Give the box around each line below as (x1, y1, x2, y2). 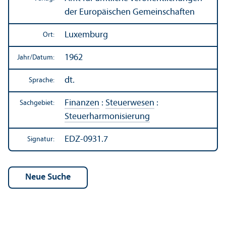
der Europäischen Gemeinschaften (65, 7, 195, 17)
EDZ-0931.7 (65, 134, 108, 144)
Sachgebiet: (20, 99, 54, 107)
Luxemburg (65, 30, 108, 40)
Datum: (32, 53, 54, 62)
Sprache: (29, 76, 54, 84)
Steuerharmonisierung (65, 111, 150, 122)
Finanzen (65, 98, 99, 108)
